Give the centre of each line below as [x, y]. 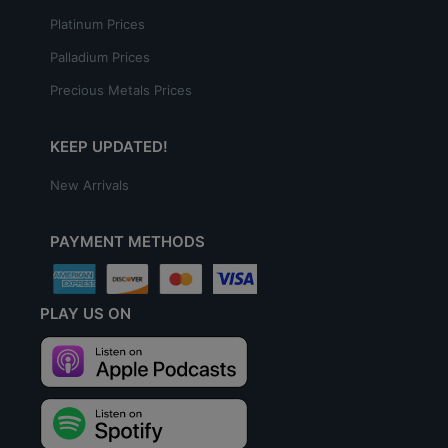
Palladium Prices [100, 57]
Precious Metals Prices [121, 90]
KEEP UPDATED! [109, 147]
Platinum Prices [97, 24]
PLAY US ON [85, 314]
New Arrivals [89, 185]
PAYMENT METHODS [127, 242]
